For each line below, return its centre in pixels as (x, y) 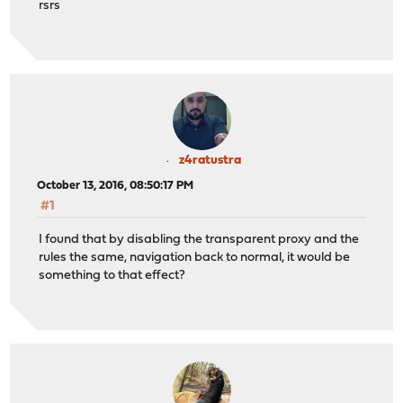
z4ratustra (210, 161)
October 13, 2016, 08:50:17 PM (116, 186)
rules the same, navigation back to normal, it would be (195, 257)
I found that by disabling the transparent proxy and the (199, 239)
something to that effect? (112, 275)
